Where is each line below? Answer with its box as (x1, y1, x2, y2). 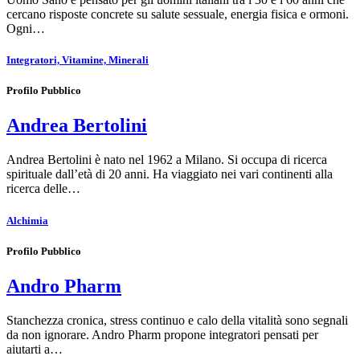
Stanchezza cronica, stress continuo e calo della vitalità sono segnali (6, 313, 348, 327)
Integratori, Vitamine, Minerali (6, 54, 149, 67)
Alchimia (6, 214, 48, 227)
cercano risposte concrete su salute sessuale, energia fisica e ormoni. (6, 6, 349, 21)
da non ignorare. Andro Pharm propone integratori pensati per (6, 327, 318, 342)
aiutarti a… (6, 342, 63, 356)
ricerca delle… (6, 182, 80, 196)
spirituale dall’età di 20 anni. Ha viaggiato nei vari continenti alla (6, 167, 333, 182)
